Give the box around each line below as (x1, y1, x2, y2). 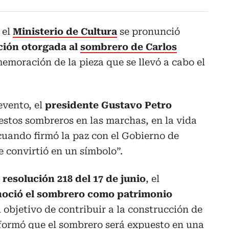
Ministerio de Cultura (13, 26, 117, 37)
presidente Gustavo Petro (45, 100, 172, 111)
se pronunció (117, 26, 180, 37)
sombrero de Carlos (80, 41, 177, 53)
